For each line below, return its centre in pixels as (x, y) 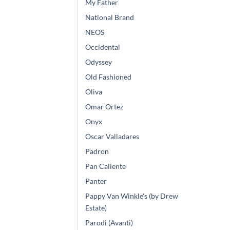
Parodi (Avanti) (109, 223)
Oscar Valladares (112, 137)
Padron (97, 151)
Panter (96, 181)
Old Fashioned (108, 77)
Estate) (96, 208)
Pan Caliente (106, 166)
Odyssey (99, 62)
